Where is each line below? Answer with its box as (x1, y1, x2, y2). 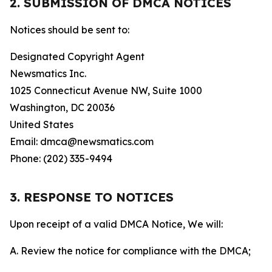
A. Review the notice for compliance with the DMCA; (10, 245, 251, 257)
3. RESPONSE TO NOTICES (10, 189, 174, 205)
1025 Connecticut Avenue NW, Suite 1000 (10, 84, 202, 97)
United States (10, 118, 73, 131)
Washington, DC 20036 (10, 101, 115, 114)
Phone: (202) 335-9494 (10, 152, 112, 165)
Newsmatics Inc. (10, 67, 86, 80)
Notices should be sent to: (10, 24, 129, 36)
